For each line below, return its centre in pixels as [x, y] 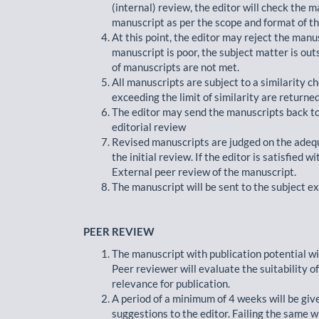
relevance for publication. [171, 283]
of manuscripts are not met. [176, 67]
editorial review [149, 126]
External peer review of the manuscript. [204, 171]
